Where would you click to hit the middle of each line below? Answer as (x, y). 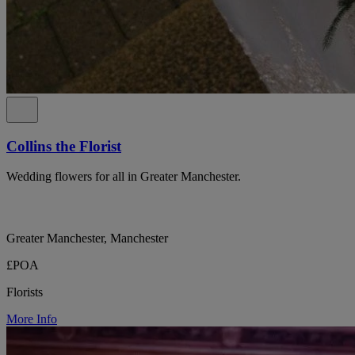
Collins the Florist (64, 146)
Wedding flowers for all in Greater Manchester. (124, 177)
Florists (25, 292)
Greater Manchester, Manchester (87, 239)
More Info (32, 319)
